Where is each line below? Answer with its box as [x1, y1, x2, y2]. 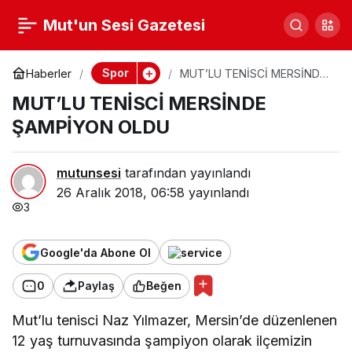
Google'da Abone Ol [40, 245, 151, 259]
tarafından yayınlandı [121, 165, 251, 181]
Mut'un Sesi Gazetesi [43, 16, 205, 35]
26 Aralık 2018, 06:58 [57, 185, 185, 200]
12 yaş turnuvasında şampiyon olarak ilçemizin [12, 332, 313, 349]
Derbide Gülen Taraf [12, 13, 138, 29]
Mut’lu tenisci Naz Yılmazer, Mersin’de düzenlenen [12, 312, 338, 328]
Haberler [26, 66, 71, 80]
